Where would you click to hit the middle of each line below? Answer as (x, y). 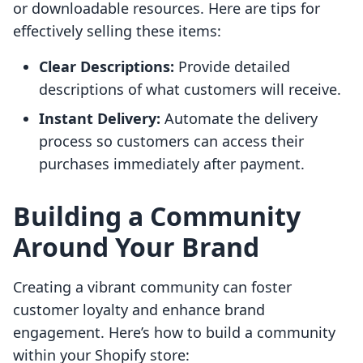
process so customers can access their (171, 141)
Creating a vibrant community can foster (152, 287)
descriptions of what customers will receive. (190, 90)
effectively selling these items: (117, 31)
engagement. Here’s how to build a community (174, 333)
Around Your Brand (136, 247)
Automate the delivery (239, 119)
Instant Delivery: (100, 119)
